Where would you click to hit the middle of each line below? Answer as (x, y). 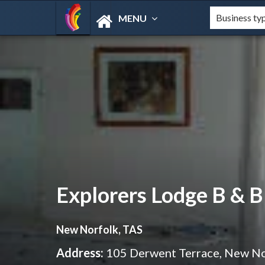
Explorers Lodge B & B (159, 195)
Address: (80, 253)
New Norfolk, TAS (99, 230)
